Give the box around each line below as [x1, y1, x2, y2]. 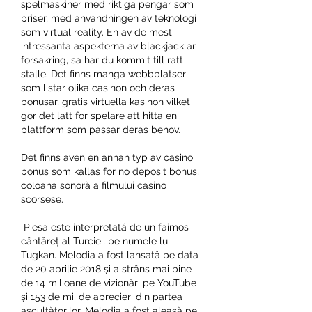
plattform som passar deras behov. [21, 123, 180, 135]
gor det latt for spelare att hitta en [21, 109, 177, 121]
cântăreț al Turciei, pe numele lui [21, 235, 170, 247]
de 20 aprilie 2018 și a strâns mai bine [21, 263, 192, 274]
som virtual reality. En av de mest [21, 26, 172, 38]
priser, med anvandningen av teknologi [21, 12, 196, 24]
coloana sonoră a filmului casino [21, 179, 166, 191]
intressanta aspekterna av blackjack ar [21, 40, 196, 52]
